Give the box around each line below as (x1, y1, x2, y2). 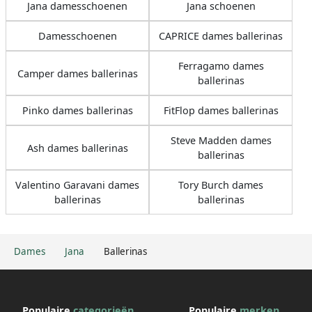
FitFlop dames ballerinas (163, 104, 279, 118)
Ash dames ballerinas (26, 141, 128, 155)
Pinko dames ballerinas (22, 104, 133, 118)
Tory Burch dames (178, 178, 263, 192)
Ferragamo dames (178, 59, 264, 73)
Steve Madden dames (170, 134, 272, 148)
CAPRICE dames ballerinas (159, 29, 283, 43)
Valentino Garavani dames (15, 178, 139, 192)
